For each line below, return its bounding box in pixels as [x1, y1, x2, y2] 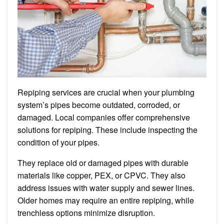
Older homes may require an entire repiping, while [17, 194, 194, 206]
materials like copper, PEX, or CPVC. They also [17, 169, 185, 181]
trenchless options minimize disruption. [17, 206, 157, 218]
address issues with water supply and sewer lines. [17, 181, 194, 193]
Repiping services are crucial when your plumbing [17, 86, 194, 98]
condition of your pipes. [17, 136, 101, 148]
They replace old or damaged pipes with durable [17, 156, 188, 168]
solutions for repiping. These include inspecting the [17, 123, 197, 135]
